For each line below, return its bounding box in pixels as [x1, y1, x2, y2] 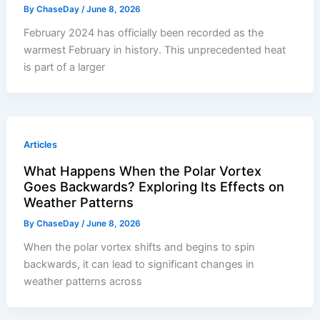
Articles [24, 139, 58, 150]
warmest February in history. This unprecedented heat [24, 43, 286, 56]
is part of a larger [24, 60, 106, 74]
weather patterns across [24, 274, 143, 288]
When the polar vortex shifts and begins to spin [24, 240, 256, 254]
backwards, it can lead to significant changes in [24, 257, 255, 271]
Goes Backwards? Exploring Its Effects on [24, 178, 285, 194]
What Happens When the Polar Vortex [24, 162, 262, 179]
